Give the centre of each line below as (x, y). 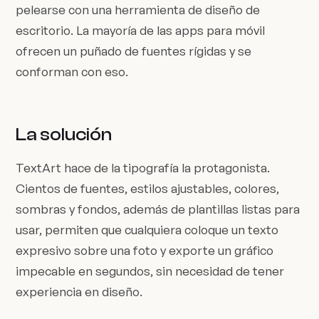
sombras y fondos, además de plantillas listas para (158, 209)
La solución (64, 134)
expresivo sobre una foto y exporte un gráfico (145, 250)
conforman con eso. (72, 72)
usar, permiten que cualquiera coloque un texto (147, 229)
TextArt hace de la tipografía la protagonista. (143, 167)
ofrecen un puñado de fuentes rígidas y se (134, 51)
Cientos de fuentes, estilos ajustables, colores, (148, 188)
